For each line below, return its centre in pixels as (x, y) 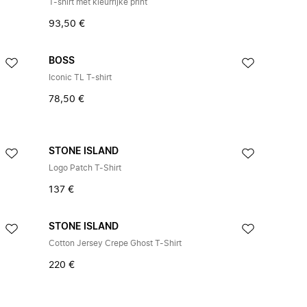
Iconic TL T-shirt (80, 77)
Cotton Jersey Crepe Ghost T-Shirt (115, 243)
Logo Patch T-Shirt (85, 168)
